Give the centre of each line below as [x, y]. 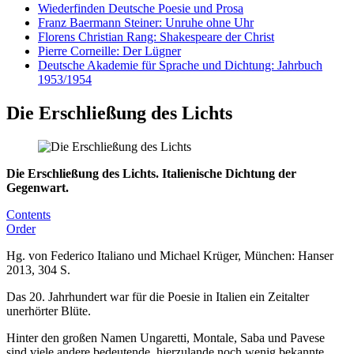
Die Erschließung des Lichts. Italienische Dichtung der [151, 173]
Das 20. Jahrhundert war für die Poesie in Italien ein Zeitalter [158, 296]
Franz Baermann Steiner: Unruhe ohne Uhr [146, 22]
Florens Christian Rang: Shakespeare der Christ [156, 36]
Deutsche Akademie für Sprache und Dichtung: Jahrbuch [180, 65]
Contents [28, 214]
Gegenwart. [38, 187]
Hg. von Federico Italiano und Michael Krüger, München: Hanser [170, 255]
